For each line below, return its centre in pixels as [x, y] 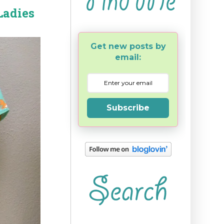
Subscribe [128, 107]
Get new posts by [128, 46]
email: [128, 57]
